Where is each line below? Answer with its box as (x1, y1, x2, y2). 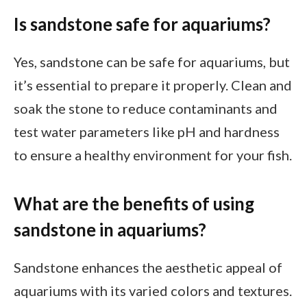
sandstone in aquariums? (14, 219, 206, 240)
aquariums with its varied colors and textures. (14, 282, 292, 299)
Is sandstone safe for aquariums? (14, 13, 271, 34)
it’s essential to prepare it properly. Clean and (14, 76, 292, 93)
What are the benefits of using (14, 193, 254, 214)
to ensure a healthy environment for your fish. (14, 146, 292, 163)
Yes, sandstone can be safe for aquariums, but (14, 53, 290, 70)
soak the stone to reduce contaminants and (14, 99, 278, 116)
